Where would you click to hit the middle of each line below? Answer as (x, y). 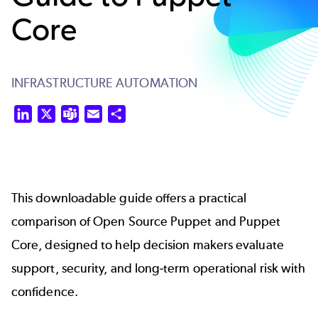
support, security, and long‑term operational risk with (159, 268)
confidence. (46, 292)
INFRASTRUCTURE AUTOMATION (104, 83)
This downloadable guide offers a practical (129, 198)
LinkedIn (53, 113)
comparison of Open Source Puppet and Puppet (146, 221)
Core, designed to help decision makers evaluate (148, 245)
